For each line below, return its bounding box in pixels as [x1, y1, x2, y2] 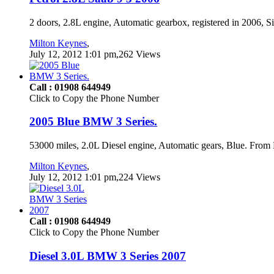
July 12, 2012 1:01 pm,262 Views [29, 48, 160, 59]
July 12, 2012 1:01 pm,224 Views [29, 171, 160, 182]
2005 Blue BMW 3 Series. [29, 115, 157, 128]
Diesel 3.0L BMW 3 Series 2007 [29, 249, 186, 262]
